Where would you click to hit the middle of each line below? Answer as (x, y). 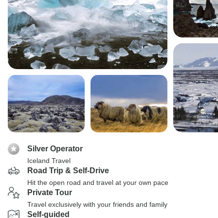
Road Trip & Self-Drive (68, 171)
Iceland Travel (49, 161)
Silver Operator (55, 149)
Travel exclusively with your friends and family (97, 204)
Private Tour (50, 192)
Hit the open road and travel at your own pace (98, 182)
